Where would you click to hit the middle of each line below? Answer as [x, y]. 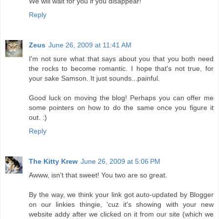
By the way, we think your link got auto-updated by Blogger [121, 195]
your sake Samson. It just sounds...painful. [94, 78]
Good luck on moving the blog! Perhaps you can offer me [121, 98]
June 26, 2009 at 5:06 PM [120, 162]
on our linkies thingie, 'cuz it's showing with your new [121, 205]
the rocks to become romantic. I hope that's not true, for [121, 69]
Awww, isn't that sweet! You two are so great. [98, 175]
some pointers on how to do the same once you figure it [121, 108]
